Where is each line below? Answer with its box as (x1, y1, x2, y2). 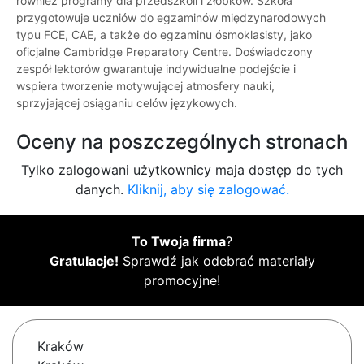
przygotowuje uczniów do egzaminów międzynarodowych (16, 11, 326, 25)
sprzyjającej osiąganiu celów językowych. (16, 96, 237, 110)
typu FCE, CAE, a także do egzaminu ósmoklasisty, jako (16, 28, 312, 42)
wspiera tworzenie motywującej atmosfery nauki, (16, 79, 275, 93)
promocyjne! (144, 272, 220, 289)
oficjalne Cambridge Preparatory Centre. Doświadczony (16, 45, 313, 59)
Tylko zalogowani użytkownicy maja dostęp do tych (21, 162, 343, 179)
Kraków (37, 338, 84, 355)
